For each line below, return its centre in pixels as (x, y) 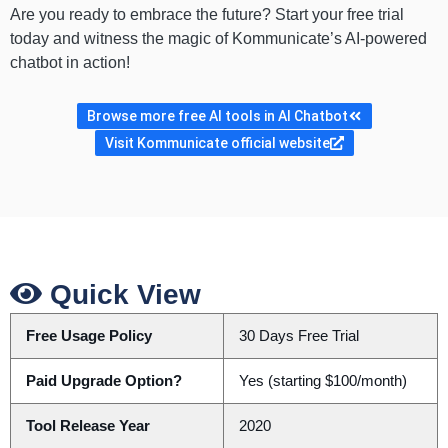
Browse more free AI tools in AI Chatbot (217, 116)
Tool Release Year (87, 426)
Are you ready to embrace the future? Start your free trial (207, 15)
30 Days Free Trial (298, 336)
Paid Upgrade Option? (103, 381)
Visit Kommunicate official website (217, 143)
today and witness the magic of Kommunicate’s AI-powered (218, 39)
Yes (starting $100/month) (322, 381)
